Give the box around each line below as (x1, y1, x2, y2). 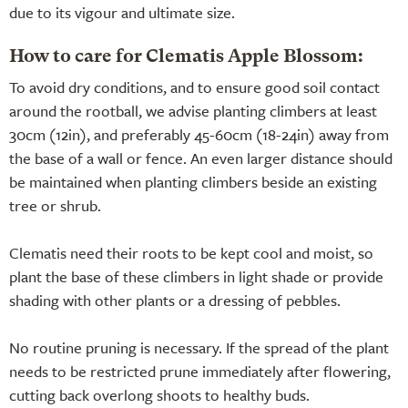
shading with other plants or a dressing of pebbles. (9, 288, 341, 311)
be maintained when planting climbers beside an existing (9, 169, 377, 193)
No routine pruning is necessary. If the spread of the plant (9, 335, 389, 359)
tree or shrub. (9, 193, 101, 217)
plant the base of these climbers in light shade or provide (9, 264, 383, 288)
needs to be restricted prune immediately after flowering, (9, 359, 391, 382)
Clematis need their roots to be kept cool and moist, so (9, 240, 373, 264)
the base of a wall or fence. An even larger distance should (9, 146, 393, 169)
